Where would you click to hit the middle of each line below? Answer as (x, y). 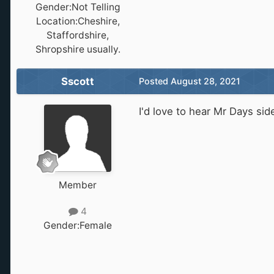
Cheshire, (98, 21)
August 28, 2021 (206, 81)
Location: (57, 21)
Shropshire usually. (78, 49)
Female (96, 226)
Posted (155, 81)
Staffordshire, (78, 35)
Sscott (78, 81)
